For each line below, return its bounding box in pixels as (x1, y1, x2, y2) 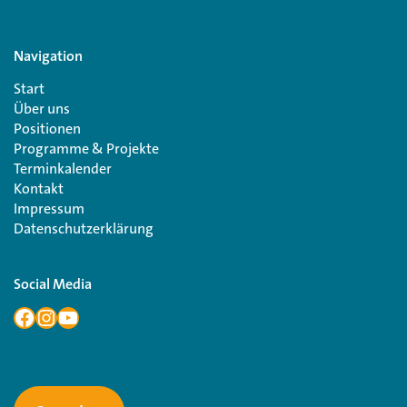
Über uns (14, 99, 70, 119)
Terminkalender (14, 159, 112, 179)
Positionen (14, 119, 81, 139)
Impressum (14, 199, 84, 219)
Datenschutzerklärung (14, 219, 154, 239)
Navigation (14, 48, 83, 65)
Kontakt (14, 179, 64, 199)
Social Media (14, 276, 92, 293)
